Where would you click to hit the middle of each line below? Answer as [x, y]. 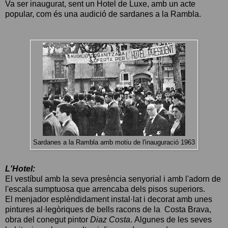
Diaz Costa [110, 219]
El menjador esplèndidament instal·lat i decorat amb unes [109, 199]
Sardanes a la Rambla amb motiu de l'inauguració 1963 [114, 142]
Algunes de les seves [173, 219]
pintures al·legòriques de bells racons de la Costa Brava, [108, 209]
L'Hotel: [20, 168]
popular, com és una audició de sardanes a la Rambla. [103, 14]
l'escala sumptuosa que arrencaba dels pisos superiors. [106, 189]
